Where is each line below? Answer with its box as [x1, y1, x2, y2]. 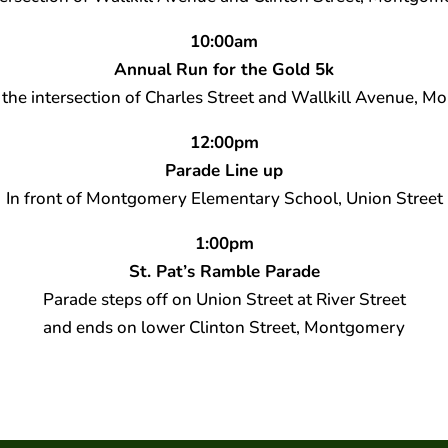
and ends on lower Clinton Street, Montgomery [43, 315, 405, 339]
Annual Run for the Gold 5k [114, 57, 334, 81]
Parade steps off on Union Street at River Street [42, 287, 406, 311]
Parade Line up [165, 158, 283, 182]
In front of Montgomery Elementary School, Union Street [5, 186, 443, 210]
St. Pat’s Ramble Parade [128, 259, 320, 283]
